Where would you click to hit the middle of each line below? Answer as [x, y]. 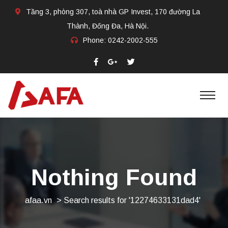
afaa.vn [38, 201]
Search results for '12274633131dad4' [132, 201]
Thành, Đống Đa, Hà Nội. [108, 26]
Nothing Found [114, 178]
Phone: [95, 40]
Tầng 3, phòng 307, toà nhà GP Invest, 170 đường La [113, 11]
